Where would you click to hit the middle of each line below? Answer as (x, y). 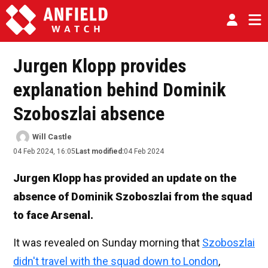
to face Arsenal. (53, 215)
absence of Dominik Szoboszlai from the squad (133, 197)
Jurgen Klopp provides (100, 66)
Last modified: (100, 152)
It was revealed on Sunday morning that (108, 243)
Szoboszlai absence (89, 114)
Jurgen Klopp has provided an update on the (125, 178)
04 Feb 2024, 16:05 (44, 152)
